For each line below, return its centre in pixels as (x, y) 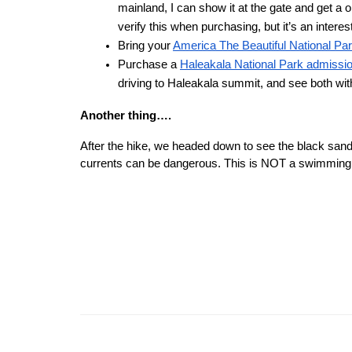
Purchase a (149, 64)
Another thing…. (126, 115)
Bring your (145, 46)
